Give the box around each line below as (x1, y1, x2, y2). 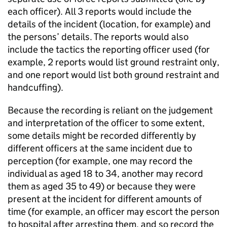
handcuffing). (8, 82, 63, 94)
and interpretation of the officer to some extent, (8, 117, 205, 129)
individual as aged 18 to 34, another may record (8, 168, 203, 180)
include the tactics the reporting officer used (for (8, 44, 210, 56)
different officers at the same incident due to (8, 142, 192, 155)
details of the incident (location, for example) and (8, 18, 211, 30)
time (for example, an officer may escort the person (8, 206, 219, 218)
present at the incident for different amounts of (8, 193, 202, 205)
